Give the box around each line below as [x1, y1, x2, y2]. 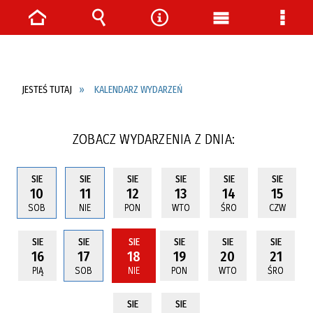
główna [27, 49, 77, 69]
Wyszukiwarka [88, 28, 185, 48]
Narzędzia [149, 28, 217, 48]
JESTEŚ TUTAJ [22, 84, 72, 96]
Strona [27, 28, 71, 48]
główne [210, 49, 260, 69]
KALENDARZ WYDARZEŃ [94, 84, 183, 96]
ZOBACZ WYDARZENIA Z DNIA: [73, 131, 235, 148]
